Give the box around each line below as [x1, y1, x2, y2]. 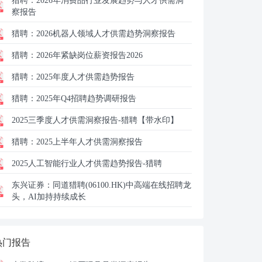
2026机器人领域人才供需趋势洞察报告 [36, 29, 175, 38]
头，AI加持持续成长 [12, 192, 86, 201]
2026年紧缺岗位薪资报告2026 [36, 51, 143, 60]
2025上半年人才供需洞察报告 [36, 137, 143, 146]
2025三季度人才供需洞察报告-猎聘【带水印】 [12, 116, 178, 125]
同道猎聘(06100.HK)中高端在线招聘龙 [53, 181, 191, 189]
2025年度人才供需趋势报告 [36, 73, 135, 81]
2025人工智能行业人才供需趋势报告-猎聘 [12, 159, 162, 168]
